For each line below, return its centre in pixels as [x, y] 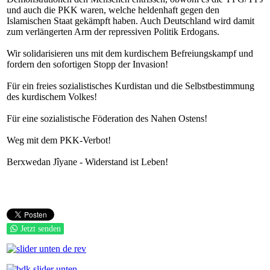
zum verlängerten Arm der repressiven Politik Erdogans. [113, 32]
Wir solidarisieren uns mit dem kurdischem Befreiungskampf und [130, 53]
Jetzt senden [41, 229]
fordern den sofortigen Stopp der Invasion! [87, 64]
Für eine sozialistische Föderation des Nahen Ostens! [107, 118]
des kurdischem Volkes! [52, 97]
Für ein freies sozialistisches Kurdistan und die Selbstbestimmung [130, 86]
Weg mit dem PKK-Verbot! [59, 140]
